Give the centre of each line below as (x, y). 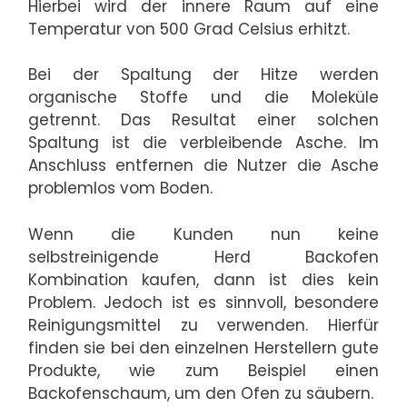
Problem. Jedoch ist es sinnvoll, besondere (203, 302)
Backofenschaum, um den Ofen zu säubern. (201, 393)
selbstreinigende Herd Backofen (203, 257)
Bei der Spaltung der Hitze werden (203, 75)
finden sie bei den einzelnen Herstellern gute (203, 347)
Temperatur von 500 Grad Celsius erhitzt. (189, 29)
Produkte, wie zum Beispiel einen (203, 370)
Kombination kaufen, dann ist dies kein (203, 279)
